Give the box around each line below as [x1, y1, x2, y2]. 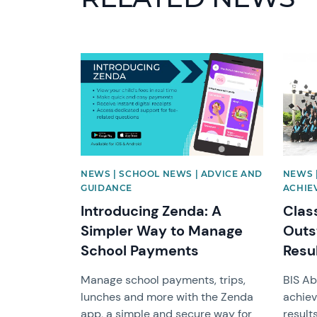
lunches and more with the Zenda [81, 289, 254, 304]
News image [80, 51, 144, 67]
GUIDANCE [81, 182, 133, 193]
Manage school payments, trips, [81, 272, 246, 287]
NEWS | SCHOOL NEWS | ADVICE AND [81, 168, 263, 179]
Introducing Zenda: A [81, 201, 222, 220]
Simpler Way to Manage [81, 221, 243, 240]
